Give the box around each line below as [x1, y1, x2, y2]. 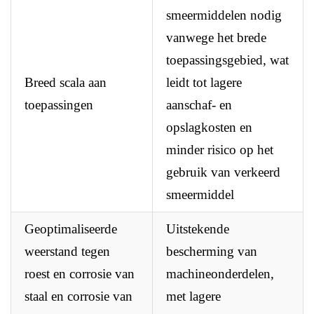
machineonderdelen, [166, 266, 275, 282]
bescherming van [166, 244, 258, 259]
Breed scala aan [25, 75, 107, 90]
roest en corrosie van [25, 266, 135, 282]
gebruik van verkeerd [166, 165, 281, 180]
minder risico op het [166, 142, 274, 158]
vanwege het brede [166, 30, 267, 46]
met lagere [166, 289, 221, 304]
